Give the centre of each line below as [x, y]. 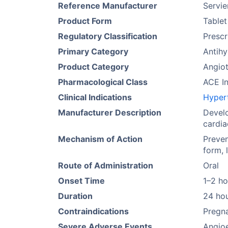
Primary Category [93, 51]
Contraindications [93, 211]
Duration [75, 196]
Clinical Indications [95, 97]
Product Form [85, 21]
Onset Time [81, 181]
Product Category [93, 67]
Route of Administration [106, 165]
